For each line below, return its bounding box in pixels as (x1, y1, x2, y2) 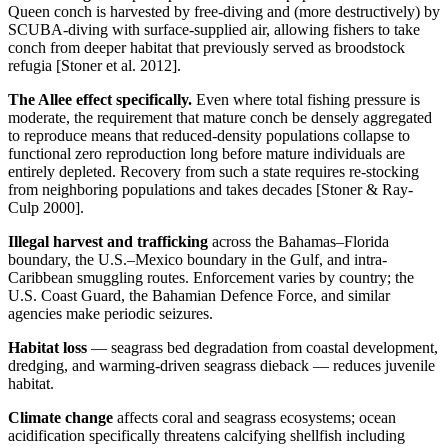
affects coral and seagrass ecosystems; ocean (113, 408, 396, 426)
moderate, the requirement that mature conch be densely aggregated (8, 108, 432, 126)
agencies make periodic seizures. (8, 304, 213, 322)
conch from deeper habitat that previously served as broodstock (8, 38, 405, 56)
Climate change (8, 408, 113, 426)
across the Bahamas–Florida (208, 232, 389, 250)
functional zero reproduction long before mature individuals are (8, 144, 405, 162)
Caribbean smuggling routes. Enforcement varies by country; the (8, 268, 414, 286)
